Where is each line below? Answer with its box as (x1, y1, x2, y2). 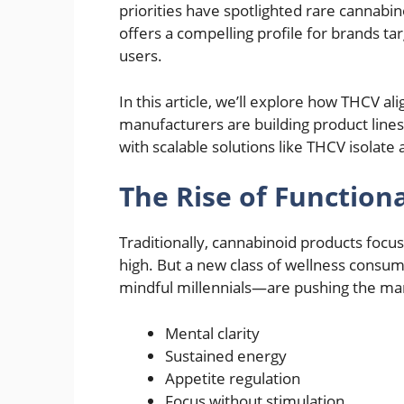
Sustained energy (165, 344, 287, 366)
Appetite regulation (165, 367, 300, 389)
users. (119, 45, 162, 67)
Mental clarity (165, 322, 260, 344)
